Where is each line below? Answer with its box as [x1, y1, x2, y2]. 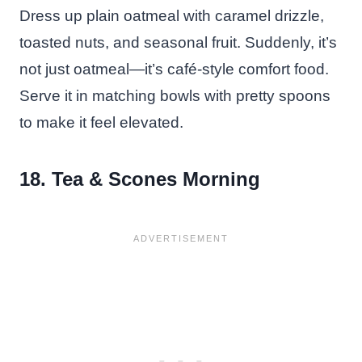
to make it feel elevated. [19, 113, 183, 131]
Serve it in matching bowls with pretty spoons [19, 86, 330, 104]
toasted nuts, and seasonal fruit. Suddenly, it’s [19, 33, 337, 51]
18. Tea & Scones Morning [19, 167, 260, 190]
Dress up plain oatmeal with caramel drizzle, [19, 6, 324, 24]
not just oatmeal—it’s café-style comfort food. [19, 60, 329, 78]
